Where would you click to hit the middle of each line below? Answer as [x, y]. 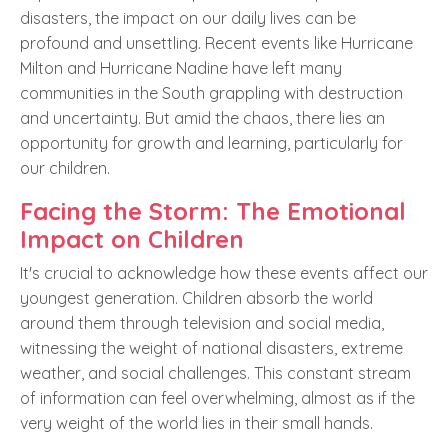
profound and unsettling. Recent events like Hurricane [216, 43]
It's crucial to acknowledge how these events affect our [224, 273]
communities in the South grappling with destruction [211, 93]
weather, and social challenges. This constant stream [215, 373]
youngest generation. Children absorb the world [196, 298]
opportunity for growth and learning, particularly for [211, 143]
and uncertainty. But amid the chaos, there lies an [202, 118]
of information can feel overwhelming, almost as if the [217, 398]
